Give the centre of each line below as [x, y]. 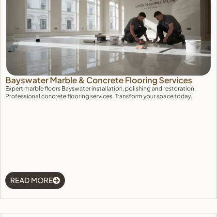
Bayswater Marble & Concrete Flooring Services [99, 80]
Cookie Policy [136, 49]
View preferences [136, 28]
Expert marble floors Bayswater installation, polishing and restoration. [101, 88]
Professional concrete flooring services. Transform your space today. [99, 96]
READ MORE [31, 180]
